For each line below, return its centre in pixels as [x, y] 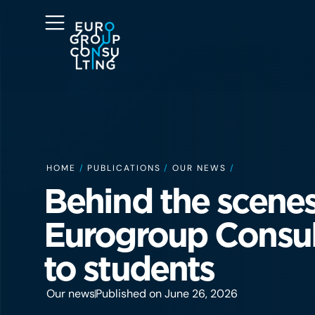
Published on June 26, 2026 [167, 294]
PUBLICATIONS [124, 168]
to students [129, 269]
